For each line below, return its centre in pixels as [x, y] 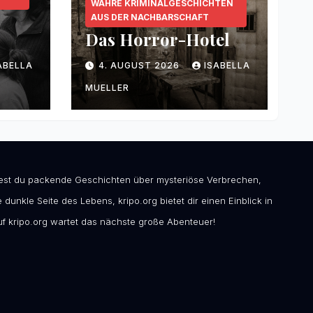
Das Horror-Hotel [158, 39]
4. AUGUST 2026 [140, 66]
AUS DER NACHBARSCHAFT [150, 17]
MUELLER [107, 88]
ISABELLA [227, 66]
